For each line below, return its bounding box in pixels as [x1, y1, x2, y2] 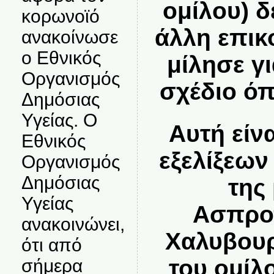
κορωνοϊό [21, 6, 100, 26]
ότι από [21, 235, 82, 255]
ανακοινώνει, [21, 214, 125, 234]
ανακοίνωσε [21, 27, 118, 47]
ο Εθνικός [21, 48, 101, 68]
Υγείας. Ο [21, 110, 97, 130]
